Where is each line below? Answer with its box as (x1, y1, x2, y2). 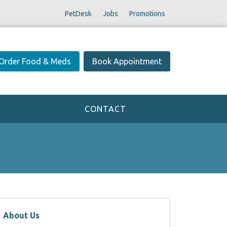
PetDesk (64, 9, 92, 18)
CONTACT (85, 104, 127, 113)
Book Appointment (92, 56, 162, 66)
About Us (3, 211, 40, 220)
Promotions (129, 9, 165, 18)
